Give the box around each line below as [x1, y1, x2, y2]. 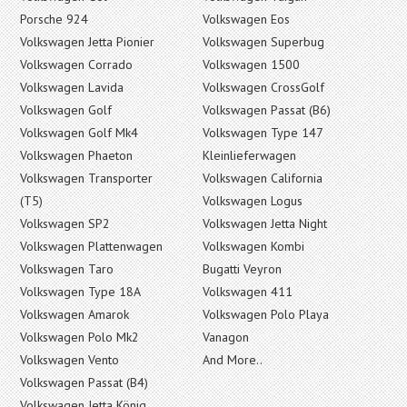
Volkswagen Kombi [203, 237, 304, 254]
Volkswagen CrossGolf [203, 78, 324, 95]
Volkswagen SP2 [20, 214, 110, 232]
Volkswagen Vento [20, 351, 119, 368]
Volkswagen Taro [20, 260, 114, 277]
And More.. [203, 351, 263, 368]
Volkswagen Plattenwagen [20, 237, 163, 254]
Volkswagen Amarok [20, 305, 129, 323]
